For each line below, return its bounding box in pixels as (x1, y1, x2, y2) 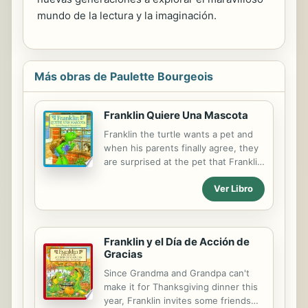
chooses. (104, 169, 143, 181)
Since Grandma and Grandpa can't (104, 267, 250, 278)
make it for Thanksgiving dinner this (104, 280, 258, 292)
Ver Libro (214, 183, 253, 195)
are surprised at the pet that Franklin (104, 155, 263, 167)
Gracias (104, 247, 142, 261)
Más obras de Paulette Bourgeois (34, 69, 213, 83)
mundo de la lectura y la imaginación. (37, 8, 217, 22)
